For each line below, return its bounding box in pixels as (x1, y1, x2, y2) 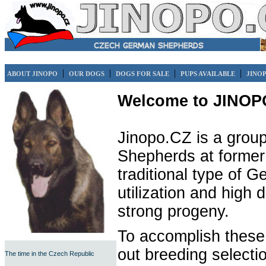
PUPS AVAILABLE (180, 70, 235, 77)
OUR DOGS (69, 70, 104, 77)
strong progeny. (118, 202, 229, 220)
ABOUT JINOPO (7, 70, 58, 77)
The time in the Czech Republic (5, 250, 94, 257)
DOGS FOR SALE (116, 70, 169, 77)
